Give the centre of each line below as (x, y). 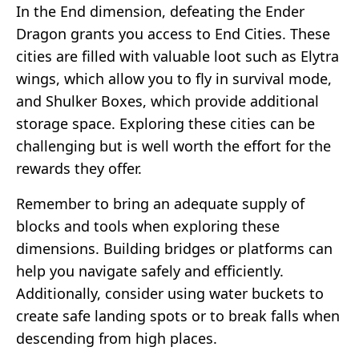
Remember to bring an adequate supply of (160, 203)
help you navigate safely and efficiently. (150, 270)
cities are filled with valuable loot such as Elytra (177, 56)
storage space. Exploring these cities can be (165, 123)
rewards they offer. (79, 168)
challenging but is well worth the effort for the (173, 145)
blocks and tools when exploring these (148, 226)
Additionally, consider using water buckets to (170, 293)
